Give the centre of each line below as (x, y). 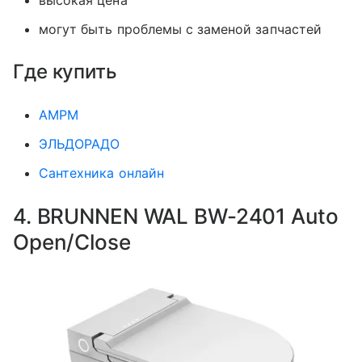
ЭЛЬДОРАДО (80, 143)
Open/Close (72, 242)
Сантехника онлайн (101, 173)
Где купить (65, 71)
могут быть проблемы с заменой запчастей (180, 29)
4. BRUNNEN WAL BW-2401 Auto (176, 216)
